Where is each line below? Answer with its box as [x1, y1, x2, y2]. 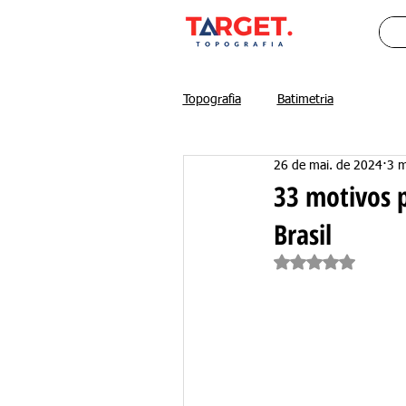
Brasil [273, 215, 332, 253]
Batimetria [276, 93, 333, 107]
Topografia [182, 93, 241, 107]
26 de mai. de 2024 [273, 159, 382, 173]
